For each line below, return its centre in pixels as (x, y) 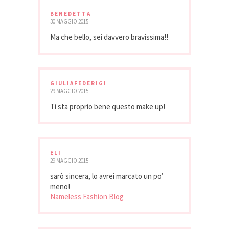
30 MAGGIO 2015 (69, 21)
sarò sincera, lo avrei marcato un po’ (107, 176)
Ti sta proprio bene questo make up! (108, 106)
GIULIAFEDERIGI (78, 83)
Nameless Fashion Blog (87, 196)
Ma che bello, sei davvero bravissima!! (109, 37)
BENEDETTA (71, 14)
